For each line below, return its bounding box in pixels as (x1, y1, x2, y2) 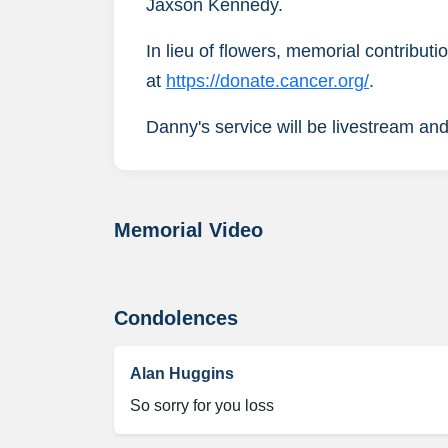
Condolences (114, 306, 238, 329)
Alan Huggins (130, 364, 234, 382)
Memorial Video (114, 218, 263, 241)
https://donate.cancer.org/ (166, 70, 369, 91)
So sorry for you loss (130, 396, 274, 414)
